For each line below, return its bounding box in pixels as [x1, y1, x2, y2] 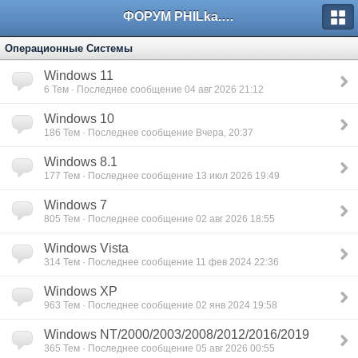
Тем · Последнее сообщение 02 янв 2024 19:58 [61, 300, 277, 310]
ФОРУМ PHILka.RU [221, 10, 234, 23]
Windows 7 [44, 198, 107, 212]
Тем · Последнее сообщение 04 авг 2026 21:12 [50, 84, 264, 94]
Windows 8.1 [44, 155, 117, 169]
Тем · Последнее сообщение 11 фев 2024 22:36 [61, 257, 279, 267]
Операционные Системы [5, 42, 133, 54]
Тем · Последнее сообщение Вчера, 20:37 [61, 127, 253, 137]
